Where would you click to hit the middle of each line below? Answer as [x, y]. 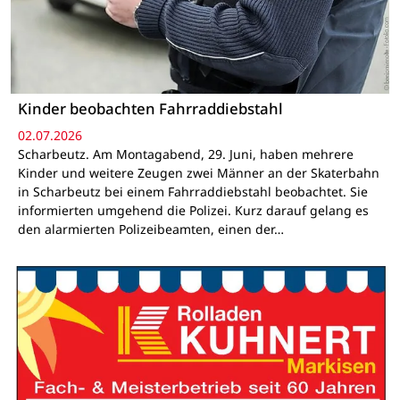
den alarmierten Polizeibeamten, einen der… [150, 229]
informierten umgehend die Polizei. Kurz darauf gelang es [193, 210]
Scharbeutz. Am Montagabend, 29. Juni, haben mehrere [185, 154]
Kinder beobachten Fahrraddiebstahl [150, 109]
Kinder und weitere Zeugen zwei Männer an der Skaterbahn [198, 172]
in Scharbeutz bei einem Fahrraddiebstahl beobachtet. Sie [192, 191]
